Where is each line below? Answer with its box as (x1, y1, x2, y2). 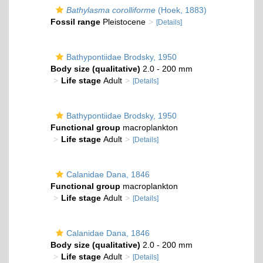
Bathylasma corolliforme (66, 5, 156, 15)
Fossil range (50, 17, 100, 26)
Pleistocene (100, 17, 146, 26)
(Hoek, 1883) (156, 5, 207, 15)
